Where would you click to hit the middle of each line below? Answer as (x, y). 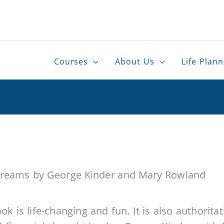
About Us (135, 62)
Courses (71, 62)
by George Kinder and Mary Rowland (119, 174)
